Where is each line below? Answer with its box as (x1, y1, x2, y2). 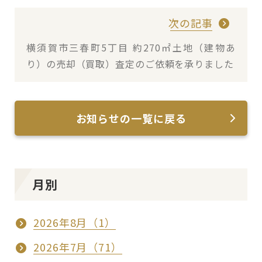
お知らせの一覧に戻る (75, 111, 187, 126)
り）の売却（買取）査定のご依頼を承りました (26, 57, 234, 71)
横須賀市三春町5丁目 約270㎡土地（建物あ (26, 40, 236, 55)
